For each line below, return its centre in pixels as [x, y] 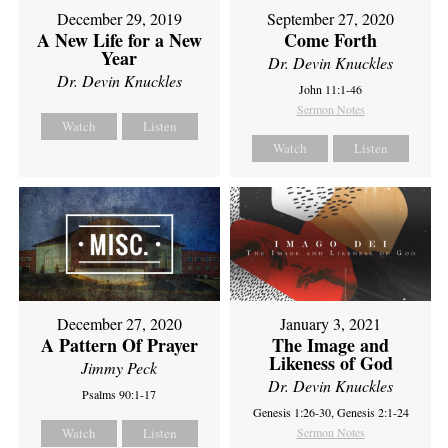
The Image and [331, 344]
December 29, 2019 [119, 19]
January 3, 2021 [331, 323]
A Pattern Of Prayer [119, 344]
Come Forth [331, 40]
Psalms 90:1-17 [119, 393]
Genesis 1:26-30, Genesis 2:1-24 [330, 411]
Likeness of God [330, 362]
